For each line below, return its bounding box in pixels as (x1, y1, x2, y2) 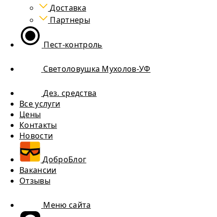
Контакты (19, 120, 57, 130)
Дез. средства (43, 88, 97, 98)
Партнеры (50, 15, 90, 25)
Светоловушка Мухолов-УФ (43, 63, 151, 74)
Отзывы (19, 175, 50, 186)
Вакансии (19, 165, 57, 175)
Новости (19, 130, 53, 141)
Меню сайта (43, 200, 91, 210)
